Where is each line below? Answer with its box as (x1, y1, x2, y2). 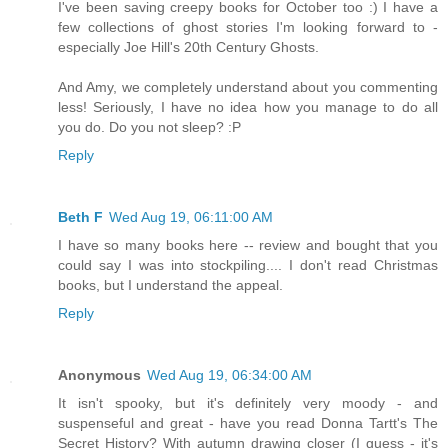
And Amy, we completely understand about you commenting (58, 79, 438, 96)
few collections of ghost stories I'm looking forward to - (58, 19, 438, 36)
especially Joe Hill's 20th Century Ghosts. (58, 39, 319, 56)
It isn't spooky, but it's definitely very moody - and (58, 395, 438, 412)
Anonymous (58, 367, 141, 384)
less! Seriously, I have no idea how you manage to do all (58, 99, 438, 116)
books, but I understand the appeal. (58, 277, 283, 294)
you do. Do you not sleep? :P (58, 119, 241, 136)
